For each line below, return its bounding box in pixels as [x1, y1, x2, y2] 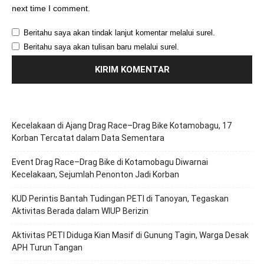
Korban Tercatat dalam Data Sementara [12, 133, 164, 143]
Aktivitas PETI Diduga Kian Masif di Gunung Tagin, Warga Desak [12, 230, 249, 240]
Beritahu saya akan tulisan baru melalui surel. [24, 42, 179, 51]
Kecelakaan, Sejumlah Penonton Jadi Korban [12, 169, 179, 179]
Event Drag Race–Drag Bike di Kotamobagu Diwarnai [12, 157, 208, 167]
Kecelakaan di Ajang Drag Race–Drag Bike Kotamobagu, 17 [12, 120, 232, 130]
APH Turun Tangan [12, 242, 82, 252]
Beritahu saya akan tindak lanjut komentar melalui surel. [24, 28, 215, 37]
